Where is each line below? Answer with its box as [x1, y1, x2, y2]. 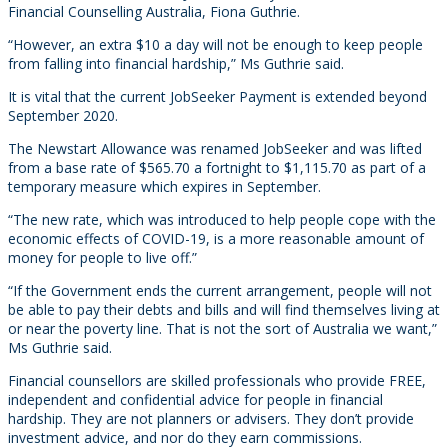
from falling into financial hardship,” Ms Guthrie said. [8, 54, 344, 73]
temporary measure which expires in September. [8, 177, 321, 196]
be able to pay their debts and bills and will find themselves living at [8, 300, 440, 319]
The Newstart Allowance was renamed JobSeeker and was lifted [8, 139, 422, 158]
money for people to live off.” [8, 248, 197, 267]
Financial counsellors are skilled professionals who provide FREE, [8, 371, 426, 390]
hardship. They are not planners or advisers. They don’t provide [8, 409, 414, 428]
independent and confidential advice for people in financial [8, 390, 383, 409]
